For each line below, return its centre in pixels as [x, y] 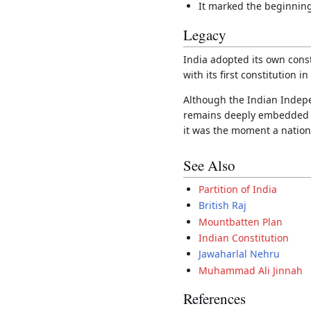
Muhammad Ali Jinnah [251, 270]
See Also [209, 165]
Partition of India [238, 189]
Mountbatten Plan [241, 221]
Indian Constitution [244, 237]
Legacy [205, 34]
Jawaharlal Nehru [239, 254]
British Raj [223, 205]
